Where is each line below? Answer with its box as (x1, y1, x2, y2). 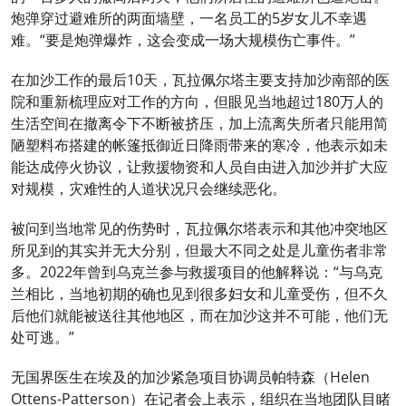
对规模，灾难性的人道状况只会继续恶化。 (11, 178, 286, 198)
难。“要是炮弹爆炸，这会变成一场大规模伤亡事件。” (11, 29, 355, 50)
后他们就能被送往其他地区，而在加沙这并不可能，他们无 (11, 304, 388, 325)
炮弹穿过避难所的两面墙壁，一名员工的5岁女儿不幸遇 (11, 7, 367, 28)
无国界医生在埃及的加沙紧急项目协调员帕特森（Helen (11, 366, 370, 387)
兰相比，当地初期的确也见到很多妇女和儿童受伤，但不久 (11, 283, 388, 304)
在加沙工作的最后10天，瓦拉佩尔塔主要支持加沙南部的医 (11, 69, 390, 90)
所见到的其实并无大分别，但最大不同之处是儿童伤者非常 (11, 239, 388, 260)
